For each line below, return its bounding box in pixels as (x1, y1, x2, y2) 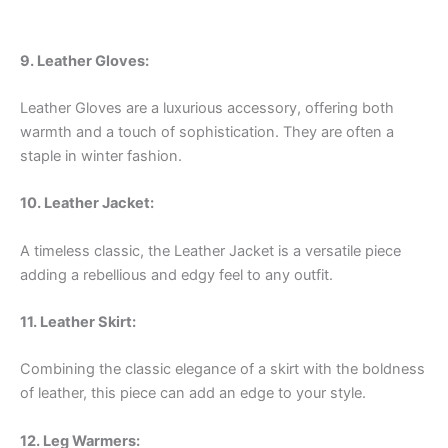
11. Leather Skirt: (20, 313, 136, 332)
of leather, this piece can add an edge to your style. (20, 384, 366, 403)
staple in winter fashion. (20, 147, 182, 166)
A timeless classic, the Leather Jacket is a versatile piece (20, 241, 401, 260)
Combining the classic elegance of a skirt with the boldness (20, 360, 425, 379)
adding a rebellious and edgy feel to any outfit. (20, 265, 333, 284)
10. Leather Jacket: (20, 194, 154, 213)
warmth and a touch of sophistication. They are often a (20, 123, 394, 142)
